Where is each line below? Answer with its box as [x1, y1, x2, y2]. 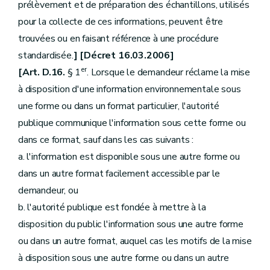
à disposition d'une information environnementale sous [18, 83, 241, 96]
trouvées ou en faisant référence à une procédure [18, 32, 219, 45]
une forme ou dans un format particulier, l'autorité [18, 99, 219, 113]
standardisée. [18, 49, 74, 62]
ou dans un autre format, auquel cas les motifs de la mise [18, 234, 252, 248]
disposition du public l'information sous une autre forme [18, 218, 243, 231]
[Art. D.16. [18, 66, 66, 79]
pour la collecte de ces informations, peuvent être [18, 15, 224, 28]
